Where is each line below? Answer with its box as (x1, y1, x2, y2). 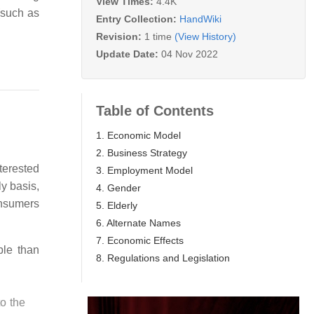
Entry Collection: (96, 13, 179, 25)
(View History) (175, 30, 236, 42)
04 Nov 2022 (161, 48, 218, 60)
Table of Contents (96, 102, 214, 118)
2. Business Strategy (96, 146, 187, 158)
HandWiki (179, 13, 221, 25)
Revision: (96, 30, 144, 42)
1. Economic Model (96, 129, 181, 141)
